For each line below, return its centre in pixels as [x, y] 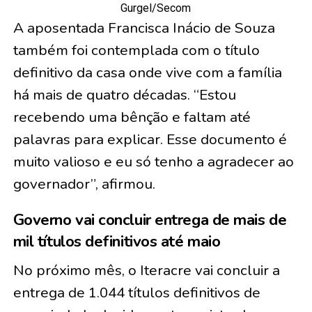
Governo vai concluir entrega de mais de [150, 220]
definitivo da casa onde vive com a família [147, 72]
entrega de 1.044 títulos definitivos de [136, 292]
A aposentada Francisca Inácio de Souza [144, 28]
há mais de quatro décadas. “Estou [124, 95]
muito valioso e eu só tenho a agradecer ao [153, 162]
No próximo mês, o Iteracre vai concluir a [146, 270]
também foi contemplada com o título [136, 50]
